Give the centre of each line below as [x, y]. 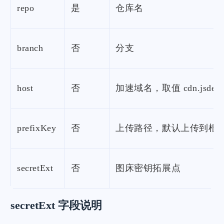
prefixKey [37, 128]
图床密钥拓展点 [148, 168]
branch [30, 48]
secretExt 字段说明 [56, 205]
